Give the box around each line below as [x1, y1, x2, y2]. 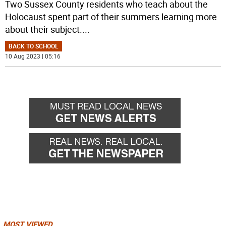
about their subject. [5, 23, 83, 36]
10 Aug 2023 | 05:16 [5, 52, 61, 61]
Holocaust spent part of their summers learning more [5, 11, 217, 23]
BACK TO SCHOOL [9, 42, 59, 50]
